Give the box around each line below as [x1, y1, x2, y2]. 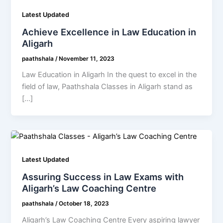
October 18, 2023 [59, 200, 110, 207]
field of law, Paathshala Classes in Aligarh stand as [22, 82, 193, 92]
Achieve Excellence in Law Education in [22, 26, 197, 37]
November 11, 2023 [59, 55, 115, 62]
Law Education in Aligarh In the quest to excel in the [22, 70, 197, 80]
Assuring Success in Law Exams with [22, 171, 184, 182]
